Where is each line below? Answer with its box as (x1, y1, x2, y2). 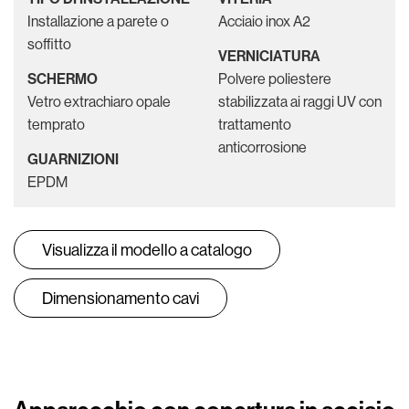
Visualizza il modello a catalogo (42, 239, 252, 261)
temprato (27, 114, 85, 133)
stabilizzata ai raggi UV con (218, 91, 382, 110)
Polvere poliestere (218, 68, 331, 88)
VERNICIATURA (218, 46, 320, 65)
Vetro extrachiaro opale (27, 91, 171, 110)
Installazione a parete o (27, 12, 169, 31)
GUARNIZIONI (27, 149, 119, 168)
